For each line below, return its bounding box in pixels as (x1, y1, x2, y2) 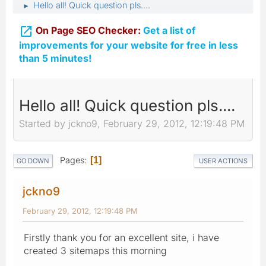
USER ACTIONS (199, 156, 248, 165)
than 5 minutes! (19, 52, 91, 64)
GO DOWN (17, 156, 49, 165)
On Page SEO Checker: (36, 24, 141, 36)
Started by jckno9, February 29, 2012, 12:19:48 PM (19, 118, 245, 130)
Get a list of (141, 24, 195, 36)
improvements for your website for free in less (19, 39, 238, 51)
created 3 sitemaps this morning (24, 244, 167, 256)
